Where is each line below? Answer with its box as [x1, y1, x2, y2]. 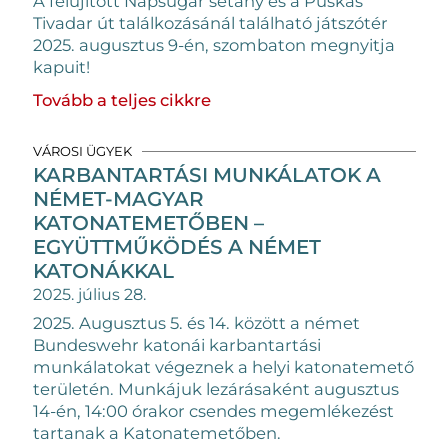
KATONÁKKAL [32, 259, 174, 283]
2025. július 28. [32, 285, 146, 304]
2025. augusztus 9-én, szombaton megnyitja [32, 34, 395, 55]
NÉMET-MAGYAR [32, 187, 204, 211]
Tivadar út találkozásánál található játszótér [32, 12, 388, 33]
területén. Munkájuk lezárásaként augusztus [32, 379, 399, 399]
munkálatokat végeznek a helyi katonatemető [32, 357, 414, 377]
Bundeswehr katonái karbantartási [32, 335, 321, 355]
